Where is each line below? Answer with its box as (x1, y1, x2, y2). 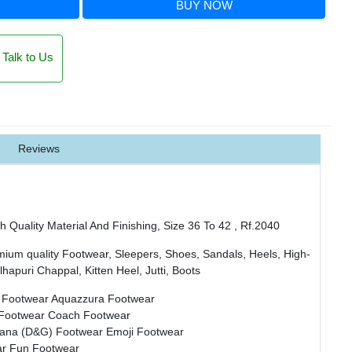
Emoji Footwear (106, 324, 184, 338)
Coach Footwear (48, 308, 130, 321)
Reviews (18, 142, 60, 156)
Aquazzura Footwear (51, 291, 155, 305)
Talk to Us (2, 50, 53, 64)
